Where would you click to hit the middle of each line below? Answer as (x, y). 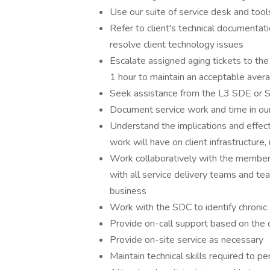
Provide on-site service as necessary (187, 240)
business (128, 191)
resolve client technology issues (177, 45)
